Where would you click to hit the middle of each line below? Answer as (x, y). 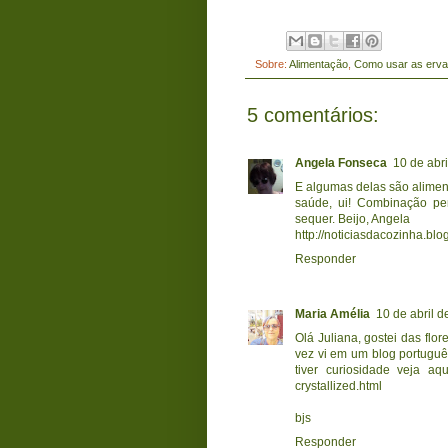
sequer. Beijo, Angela (352, 219)
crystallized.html (338, 386)
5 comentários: (313, 115)
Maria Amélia (332, 314)
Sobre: (272, 64)
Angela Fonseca (341, 163)
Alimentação (318, 64)
